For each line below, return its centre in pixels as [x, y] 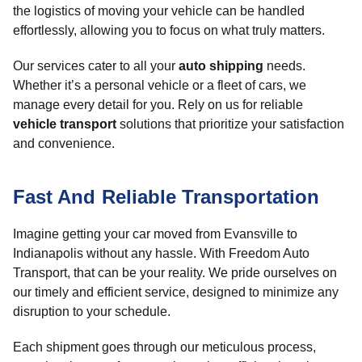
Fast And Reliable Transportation [166, 197]
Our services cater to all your [96, 66]
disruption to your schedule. [92, 311]
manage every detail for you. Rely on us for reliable [158, 105]
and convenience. [64, 143]
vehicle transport [65, 124]
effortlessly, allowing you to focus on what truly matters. [169, 30]
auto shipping [221, 66]
